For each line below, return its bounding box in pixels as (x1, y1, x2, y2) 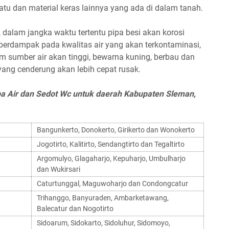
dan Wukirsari (37, 165, 80, 173)
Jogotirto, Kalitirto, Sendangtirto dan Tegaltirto (37, 140, 185, 148)
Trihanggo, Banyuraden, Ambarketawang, (37, 194, 169, 202)
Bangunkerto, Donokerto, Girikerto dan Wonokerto (37, 126, 195, 134)
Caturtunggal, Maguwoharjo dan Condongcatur (37, 179, 188, 188)
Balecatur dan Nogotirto (37, 204, 113, 213)
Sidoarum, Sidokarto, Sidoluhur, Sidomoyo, (37, 219, 170, 227)
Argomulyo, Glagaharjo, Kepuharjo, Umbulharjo (37, 154, 186, 163)
